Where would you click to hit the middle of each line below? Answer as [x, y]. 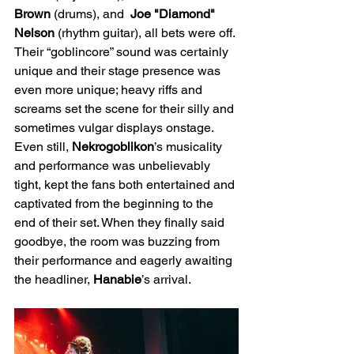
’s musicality [190, 146]
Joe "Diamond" [174, 13]
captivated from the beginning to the [115, 203]
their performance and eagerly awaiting [125, 260]
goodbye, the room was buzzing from [119, 241]
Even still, [43, 146]
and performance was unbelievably [114, 165]
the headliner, [54, 279]
